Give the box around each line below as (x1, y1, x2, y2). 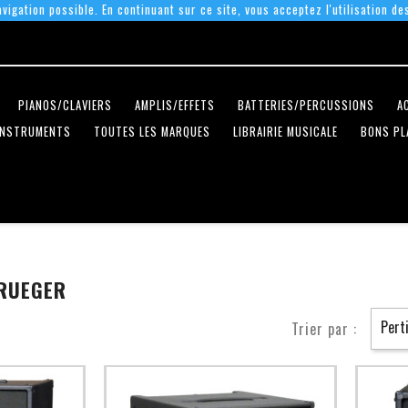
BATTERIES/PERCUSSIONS (238, 97, 374, 115)
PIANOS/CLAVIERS (18, 97, 112, 115)
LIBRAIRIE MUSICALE (233, 123, 338, 141)
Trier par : (291, 318, 357, 341)
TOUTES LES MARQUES (94, 123, 210, 141)
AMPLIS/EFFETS (135, 97, 215, 115)
